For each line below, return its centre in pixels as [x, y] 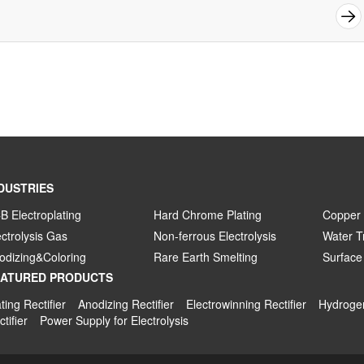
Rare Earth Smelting [206, 257]
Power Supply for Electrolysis [114, 321]
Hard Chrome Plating [208, 215]
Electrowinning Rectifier [246, 304]
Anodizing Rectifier [126, 304]
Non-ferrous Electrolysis [215, 236]
